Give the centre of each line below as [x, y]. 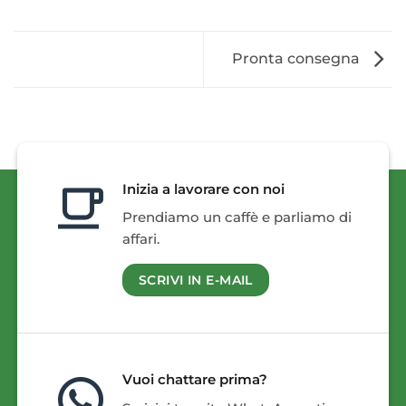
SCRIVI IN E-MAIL [195, 280]
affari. [140, 239]
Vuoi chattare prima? [194, 380]
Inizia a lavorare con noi [203, 188]
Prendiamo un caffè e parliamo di [237, 217]
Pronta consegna [298, 58]
